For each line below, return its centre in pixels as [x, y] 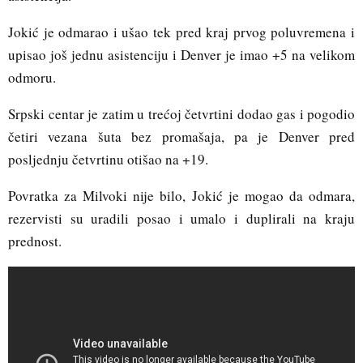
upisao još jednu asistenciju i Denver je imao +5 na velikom [181, 55]
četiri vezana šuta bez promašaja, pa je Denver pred [181, 137]
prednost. [35, 241]
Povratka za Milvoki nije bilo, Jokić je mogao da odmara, [181, 196]
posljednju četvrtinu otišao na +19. [108, 160]
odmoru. [32, 78]
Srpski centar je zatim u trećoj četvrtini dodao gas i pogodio [181, 114]
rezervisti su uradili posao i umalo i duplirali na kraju [181, 219]
